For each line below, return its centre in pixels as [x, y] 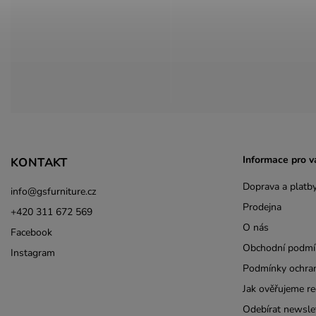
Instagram [33, 253]
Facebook [31, 232]
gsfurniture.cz [66, 191]
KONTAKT [39, 162]
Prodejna [262, 207]
